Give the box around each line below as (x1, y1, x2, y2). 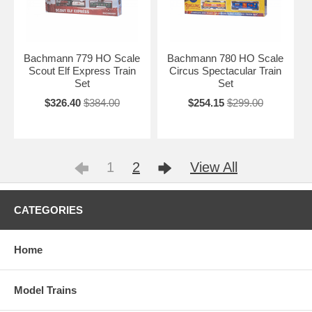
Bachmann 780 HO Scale (167, 52, 284, 64)
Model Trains (14, 283, 77, 296)
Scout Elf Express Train (28, 64, 136, 77)
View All (190, 159, 237, 175)
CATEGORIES (14, 203, 83, 216)
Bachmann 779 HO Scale (24, 52, 141, 64)
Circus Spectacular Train (169, 64, 282, 77)
